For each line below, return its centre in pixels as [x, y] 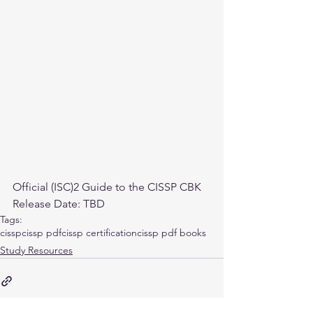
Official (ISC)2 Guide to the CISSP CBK [107, 187]
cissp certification [99, 232]
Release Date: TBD [59, 203]
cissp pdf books [172, 232]
